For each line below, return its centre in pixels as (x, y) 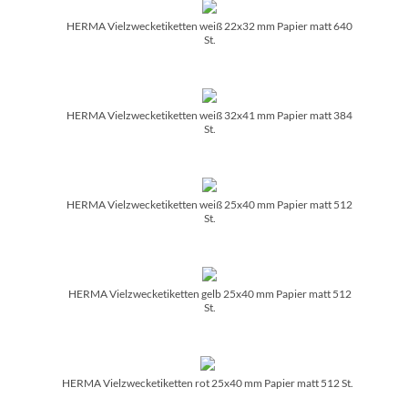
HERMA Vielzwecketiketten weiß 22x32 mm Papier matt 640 (209, 25)
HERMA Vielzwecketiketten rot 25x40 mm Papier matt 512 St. (208, 382)
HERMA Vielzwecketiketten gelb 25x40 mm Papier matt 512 (209, 293)
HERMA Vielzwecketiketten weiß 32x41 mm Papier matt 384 (209, 115)
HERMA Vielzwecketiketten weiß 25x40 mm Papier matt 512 (209, 204)
